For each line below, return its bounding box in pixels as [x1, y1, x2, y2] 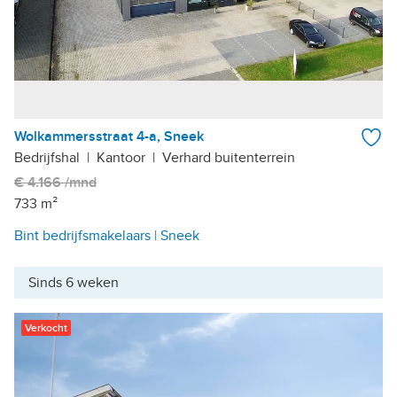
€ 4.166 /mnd [14, 174, 97, 192]
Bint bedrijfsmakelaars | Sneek [14, 227, 199, 245]
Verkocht [25, 322, 67, 336]
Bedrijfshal [14, 149, 80, 167]
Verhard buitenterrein [162, 149, 295, 167]
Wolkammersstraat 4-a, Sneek [14, 128, 204, 146]
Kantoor [97, 149, 145, 167]
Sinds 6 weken [28, 274, 119, 292]
